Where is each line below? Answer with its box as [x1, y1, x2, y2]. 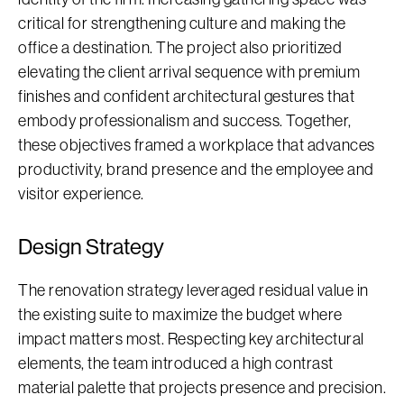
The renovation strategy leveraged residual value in [18, 280, 369, 299]
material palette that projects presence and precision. [18, 378, 386, 397]
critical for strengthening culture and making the [18, 14, 346, 32]
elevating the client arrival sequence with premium [18, 62, 360, 81]
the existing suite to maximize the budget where [18, 305, 343, 324]
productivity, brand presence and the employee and [18, 160, 374, 179]
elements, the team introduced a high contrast [18, 353, 334, 372]
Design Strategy [18, 234, 164, 259]
